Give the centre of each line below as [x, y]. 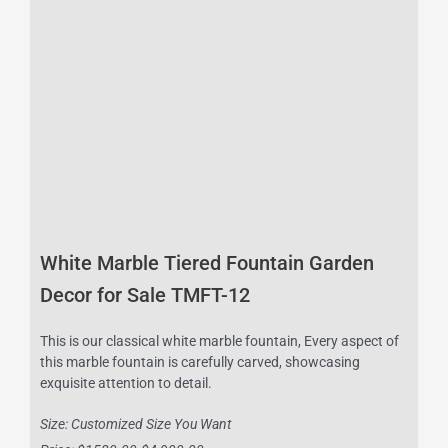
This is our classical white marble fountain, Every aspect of [219, 341]
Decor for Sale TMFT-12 [145, 295]
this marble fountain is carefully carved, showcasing [200, 362]
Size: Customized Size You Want [135, 424]
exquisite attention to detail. [126, 383]
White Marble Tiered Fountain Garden [207, 263]
